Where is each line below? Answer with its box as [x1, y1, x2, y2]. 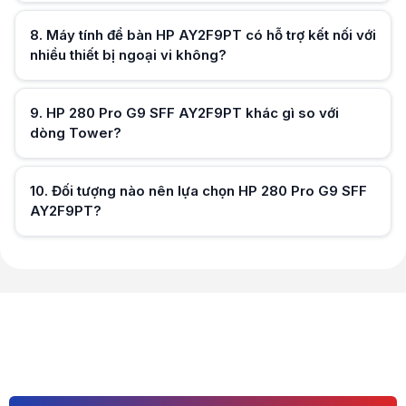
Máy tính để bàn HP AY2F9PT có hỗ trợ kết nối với [46, 26, 376, 43]
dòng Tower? [30, 124, 121, 141]
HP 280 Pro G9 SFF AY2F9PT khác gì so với [46, 104, 339, 121]
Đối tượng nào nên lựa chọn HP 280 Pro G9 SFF [52, 182, 367, 199]
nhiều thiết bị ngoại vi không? [30, 46, 227, 63]
